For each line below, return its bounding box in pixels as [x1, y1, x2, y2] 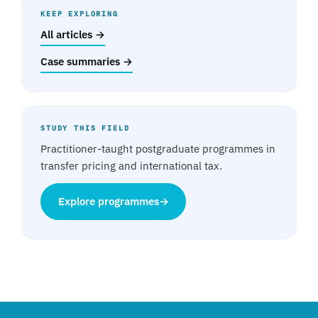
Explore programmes [57, 194, 159, 209]
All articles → [40, 28, 105, 41]
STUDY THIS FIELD [40, 124, 130, 133]
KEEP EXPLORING [40, 9, 119, 18]
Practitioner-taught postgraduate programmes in [40, 142, 275, 155]
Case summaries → [40, 55, 133, 68]
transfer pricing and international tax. [40, 159, 222, 172]
